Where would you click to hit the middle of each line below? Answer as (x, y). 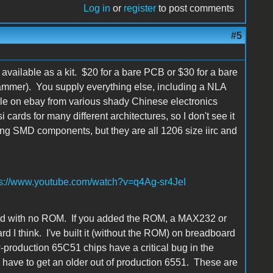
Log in (97, 8)
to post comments (195, 8)
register (140, 8)
